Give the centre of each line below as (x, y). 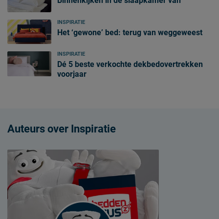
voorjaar (72, 74)
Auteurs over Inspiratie (62, 129)
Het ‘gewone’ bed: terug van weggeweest (130, 32)
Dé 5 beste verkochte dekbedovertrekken (130, 65)
